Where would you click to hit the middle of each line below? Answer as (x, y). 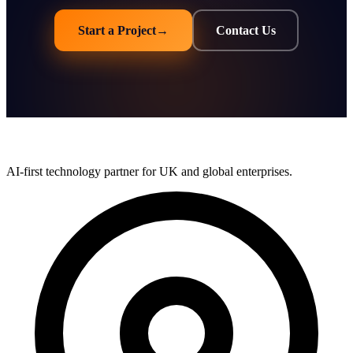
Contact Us (245, 30)
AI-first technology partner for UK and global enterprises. (149, 171)
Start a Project (117, 30)
